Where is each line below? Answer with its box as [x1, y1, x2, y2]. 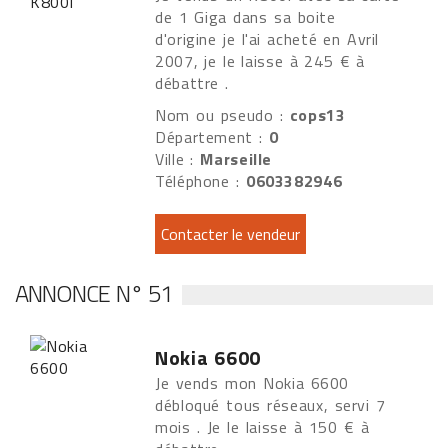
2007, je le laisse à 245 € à [155, 49, 366, 73]
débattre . [155, 71, 236, 95]
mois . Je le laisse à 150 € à [155, 415, 370, 439]
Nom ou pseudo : [155, 103, 290, 127]
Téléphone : [155, 169, 246, 193]
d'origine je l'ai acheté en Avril [155, 27, 380, 51]
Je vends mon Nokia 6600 [155, 371, 350, 395]
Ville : [155, 147, 201, 171]
